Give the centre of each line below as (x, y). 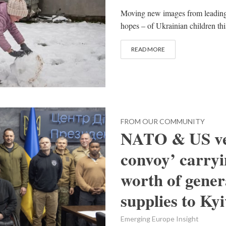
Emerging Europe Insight (160, 218)
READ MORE (148, 49)
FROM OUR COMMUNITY (163, 121)
